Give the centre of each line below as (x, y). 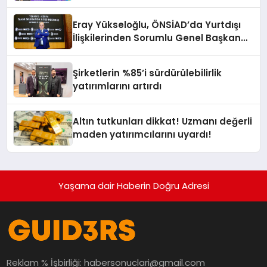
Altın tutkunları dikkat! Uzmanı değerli (163, 122)
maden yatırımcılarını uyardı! (142, 135)
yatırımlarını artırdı (117, 86)
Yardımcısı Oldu (111, 51)
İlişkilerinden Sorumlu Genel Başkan (157, 38)
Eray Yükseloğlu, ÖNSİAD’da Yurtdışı (157, 25)
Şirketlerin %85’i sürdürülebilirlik (148, 73)
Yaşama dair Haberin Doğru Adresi (133, 186)
